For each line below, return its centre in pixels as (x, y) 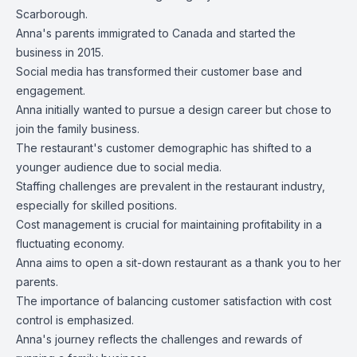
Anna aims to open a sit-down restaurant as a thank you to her (178, 263)
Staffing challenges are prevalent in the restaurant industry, (171, 186)
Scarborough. (52, 14)
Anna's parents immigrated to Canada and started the (156, 33)
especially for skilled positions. (96, 205)
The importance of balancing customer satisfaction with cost (174, 301)
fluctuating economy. (70, 243)
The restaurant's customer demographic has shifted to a (164, 148)
